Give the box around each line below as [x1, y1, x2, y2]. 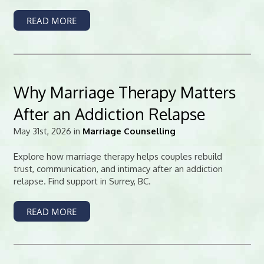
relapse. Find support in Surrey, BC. [13, 176, 151, 187]
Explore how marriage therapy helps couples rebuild [13, 151, 222, 162]
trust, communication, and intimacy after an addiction [13, 163, 223, 174]
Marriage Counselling [82, 125, 176, 137]
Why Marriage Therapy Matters [13, 81, 236, 102]
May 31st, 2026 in [13, 125, 82, 137]
